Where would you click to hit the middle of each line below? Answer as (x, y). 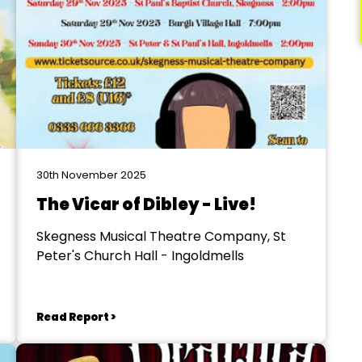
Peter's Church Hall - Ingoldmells (140, 256)
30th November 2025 (91, 175)
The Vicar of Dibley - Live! (146, 204)
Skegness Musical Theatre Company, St (161, 236)
